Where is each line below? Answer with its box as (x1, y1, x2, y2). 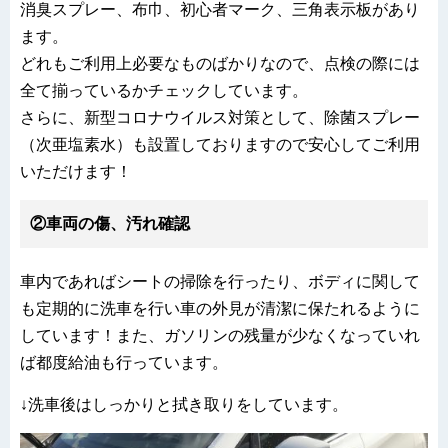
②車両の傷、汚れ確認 (30, 214, 190, 232)
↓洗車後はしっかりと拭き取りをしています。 (20, 395, 348, 413)
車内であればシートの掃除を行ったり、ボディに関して (20, 272, 420, 290)
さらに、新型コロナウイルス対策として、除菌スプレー (20, 108, 420, 126)
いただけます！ (20, 162, 132, 180)
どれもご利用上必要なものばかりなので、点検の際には (20, 54, 420, 72)
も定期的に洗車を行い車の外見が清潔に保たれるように (20, 299, 420, 317)
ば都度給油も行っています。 (20, 353, 228, 371)
